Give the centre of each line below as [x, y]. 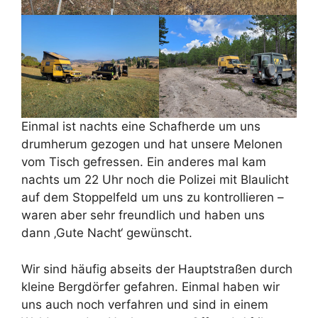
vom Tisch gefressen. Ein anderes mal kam [144, 162]
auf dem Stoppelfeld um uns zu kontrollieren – [153, 198]
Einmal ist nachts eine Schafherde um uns [141, 127]
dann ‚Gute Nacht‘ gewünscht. [107, 233]
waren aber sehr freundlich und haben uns [143, 215]
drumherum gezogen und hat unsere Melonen [152, 144]
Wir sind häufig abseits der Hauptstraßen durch [157, 269]
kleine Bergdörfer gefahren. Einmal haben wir [150, 286]
